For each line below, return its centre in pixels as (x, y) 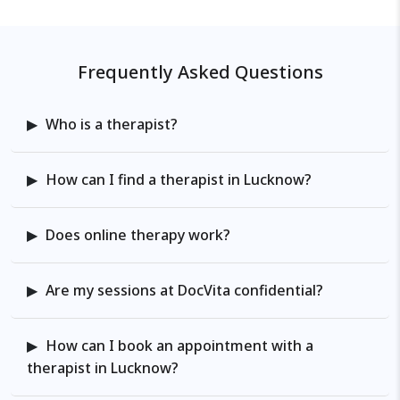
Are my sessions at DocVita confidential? (183, 290)
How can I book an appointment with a (178, 346)
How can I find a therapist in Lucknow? (177, 179)
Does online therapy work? (136, 235)
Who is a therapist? (110, 124)
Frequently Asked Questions (200, 72)
